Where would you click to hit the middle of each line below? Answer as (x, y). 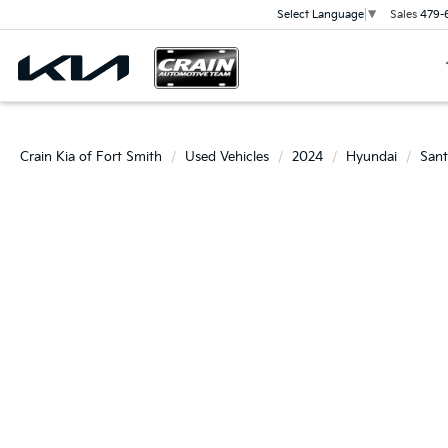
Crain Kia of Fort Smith (91, 157)
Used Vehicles (227, 157)
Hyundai (371, 157)
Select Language (320, 15)
